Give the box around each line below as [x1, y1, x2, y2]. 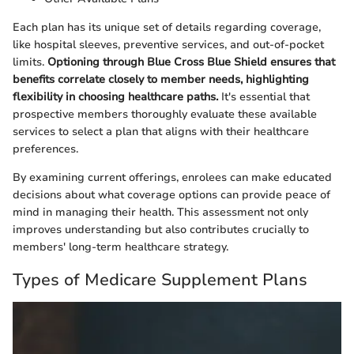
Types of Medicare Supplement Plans [13, 269, 307, 292]
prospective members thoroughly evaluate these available [13, 107, 317, 122]
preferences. [13, 141, 78, 157]
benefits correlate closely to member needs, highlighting [13, 72, 309, 88]
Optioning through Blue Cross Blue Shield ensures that [47, 55, 335, 70]
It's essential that [218, 89, 310, 105]
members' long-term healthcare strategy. [13, 239, 228, 255]
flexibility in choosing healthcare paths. [13, 89, 218, 105]
